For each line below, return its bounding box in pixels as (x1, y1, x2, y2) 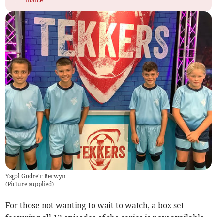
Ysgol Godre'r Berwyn (5, 172, 66, 180)
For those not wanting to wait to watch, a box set (5, 201, 185, 211)
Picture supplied (7, 180, 52, 188)
